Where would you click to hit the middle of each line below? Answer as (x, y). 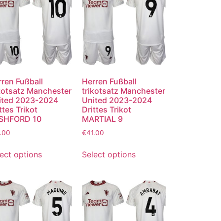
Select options (109, 155)
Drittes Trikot (106, 109)
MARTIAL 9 (102, 119)
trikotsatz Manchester (123, 91)
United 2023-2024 (117, 100)
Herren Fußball (109, 81)
